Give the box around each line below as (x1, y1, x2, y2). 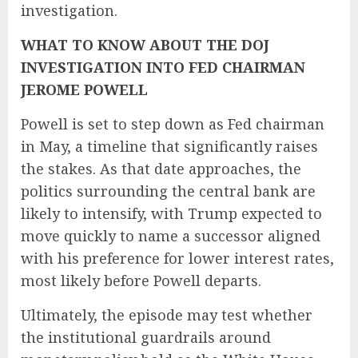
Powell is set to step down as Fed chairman (21, 114, 324, 134)
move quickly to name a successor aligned (21, 226, 320, 246)
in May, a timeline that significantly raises (21, 137, 318, 157)
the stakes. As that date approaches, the (21, 159, 301, 179)
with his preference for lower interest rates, (21, 249, 334, 268)
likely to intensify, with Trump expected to (21, 204, 322, 224)
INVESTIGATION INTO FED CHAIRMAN (21, 58, 305, 78)
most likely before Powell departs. (21, 271, 261, 291)
